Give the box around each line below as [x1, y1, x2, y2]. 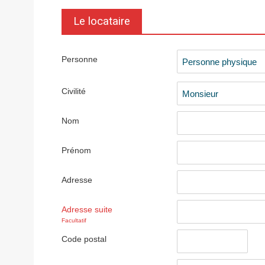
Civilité [62, 86, 86, 96]
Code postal [62, 234, 106, 244]
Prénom [62, 146, 91, 155]
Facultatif [62, 217, 86, 224]
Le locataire [73, 15, 130, 28]
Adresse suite [62, 205, 112, 214]
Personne [62, 54, 98, 64]
